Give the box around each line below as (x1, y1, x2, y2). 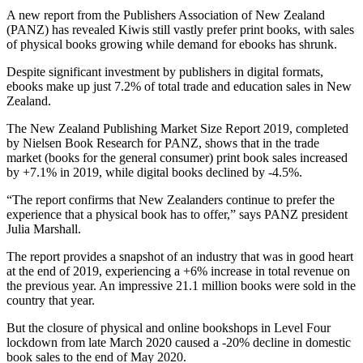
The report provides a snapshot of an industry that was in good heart (6, 249, 353, 263)
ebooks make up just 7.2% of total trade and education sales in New (6, 79, 352, 93)
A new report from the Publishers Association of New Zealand (6, 7, 325, 22)
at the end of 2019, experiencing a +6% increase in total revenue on (6, 263, 350, 278)
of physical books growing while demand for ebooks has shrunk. (6, 36, 337, 51)
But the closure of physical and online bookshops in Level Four (6, 320, 331, 335)
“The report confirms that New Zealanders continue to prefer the (6, 192, 335, 207)
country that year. (6, 293, 95, 307)
